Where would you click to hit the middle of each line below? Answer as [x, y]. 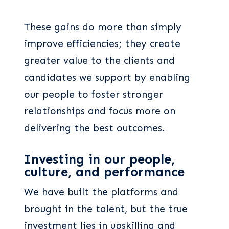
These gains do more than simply [103, 27]
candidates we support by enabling [107, 78]
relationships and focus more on [100, 111]
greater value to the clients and [99, 61]
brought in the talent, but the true [106, 209]
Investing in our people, [99, 159]
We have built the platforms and [101, 192]
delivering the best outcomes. [94, 128]
